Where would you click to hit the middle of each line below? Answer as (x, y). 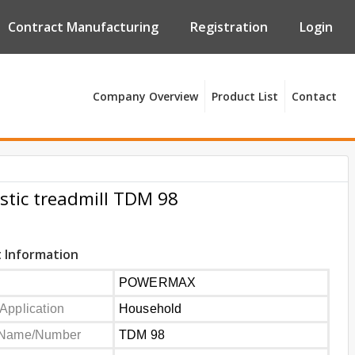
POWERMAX (157, 282)
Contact (314, 96)
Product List (245, 96)
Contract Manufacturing (83, 27)
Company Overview (145, 96)
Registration (229, 27)
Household (150, 309)
